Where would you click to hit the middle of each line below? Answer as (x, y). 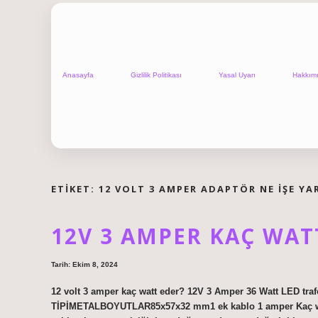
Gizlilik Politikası (156, 75)
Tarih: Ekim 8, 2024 (84, 265)
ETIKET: (75, 188)
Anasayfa (78, 75)
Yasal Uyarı (237, 75)
